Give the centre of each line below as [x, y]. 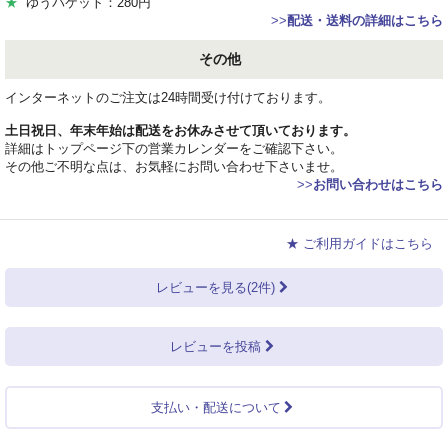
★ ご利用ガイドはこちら [359, 244]
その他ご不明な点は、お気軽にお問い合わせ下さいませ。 [174, 167]
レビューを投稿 [216, 347]
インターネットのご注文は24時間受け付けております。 [168, 98]
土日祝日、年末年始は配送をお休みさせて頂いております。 [180, 131]
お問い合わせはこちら [378, 185]
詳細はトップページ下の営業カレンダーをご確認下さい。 [174, 149]
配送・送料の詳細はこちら [365, 21]
